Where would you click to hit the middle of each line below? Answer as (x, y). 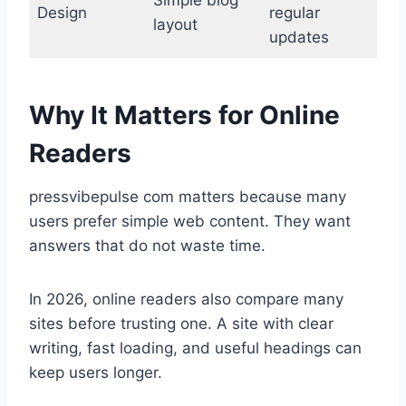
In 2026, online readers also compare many (186, 299)
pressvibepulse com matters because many (188, 197)
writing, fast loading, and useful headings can (195, 348)
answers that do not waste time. (147, 246)
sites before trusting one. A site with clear (181, 324)
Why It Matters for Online (184, 115)
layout (175, 24)
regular (294, 13)
